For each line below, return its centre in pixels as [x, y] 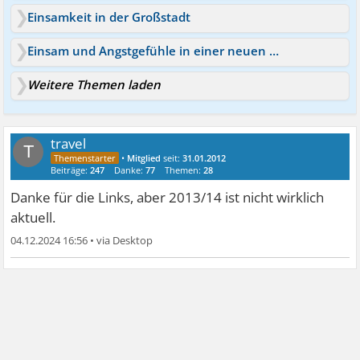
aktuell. [33, 217]
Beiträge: [71, 170]
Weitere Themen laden [94, 84]
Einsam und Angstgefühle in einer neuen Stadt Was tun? [274, 51]
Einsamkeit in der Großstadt [109, 17]
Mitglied [144, 158]
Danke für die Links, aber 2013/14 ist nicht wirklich [168, 197]
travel [69, 143]
